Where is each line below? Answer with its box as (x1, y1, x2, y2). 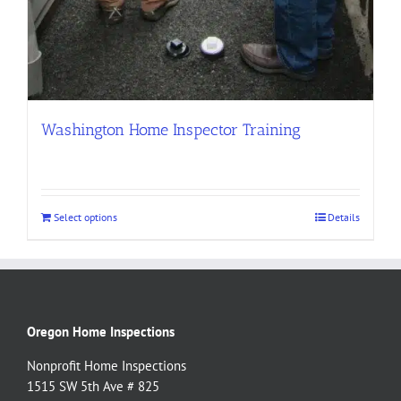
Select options (54, 209, 117, 224)
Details (328, 209, 360, 224)
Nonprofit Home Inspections (27, 356, 186, 374)
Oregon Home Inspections (27, 322, 175, 340)
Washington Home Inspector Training (41, 119, 301, 140)
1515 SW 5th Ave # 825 (27, 377, 159, 395)
